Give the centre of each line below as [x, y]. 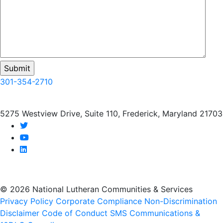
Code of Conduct [75, 213]
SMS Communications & [155, 213]
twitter [37, 125]
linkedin [39, 149]
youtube [41, 137]
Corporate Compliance [99, 201]
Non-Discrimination [181, 201]
